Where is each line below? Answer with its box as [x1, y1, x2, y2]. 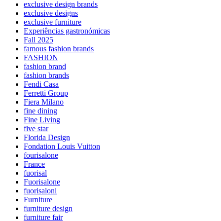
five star [24, 124, 48, 133]
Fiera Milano [24, 98, 64, 107]
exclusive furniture [24, 18, 81, 27]
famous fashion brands [24, 44, 94, 53]
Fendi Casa [24, 80, 59, 89]
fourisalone [24, 151, 58, 160]
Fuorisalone [24, 178, 60, 186]
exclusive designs [24, 9, 78, 18]
